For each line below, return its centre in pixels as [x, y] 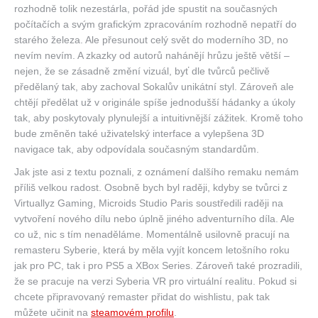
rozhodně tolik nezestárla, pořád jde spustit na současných [146, 8]
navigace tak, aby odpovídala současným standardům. [137, 149]
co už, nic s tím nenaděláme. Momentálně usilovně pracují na [152, 234]
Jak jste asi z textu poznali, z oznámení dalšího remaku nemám [157, 171]
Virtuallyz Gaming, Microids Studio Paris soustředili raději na [149, 203]
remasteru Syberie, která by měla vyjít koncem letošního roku [152, 250]
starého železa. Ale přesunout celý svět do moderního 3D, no [151, 39]
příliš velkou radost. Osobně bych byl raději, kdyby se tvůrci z [151, 187]
